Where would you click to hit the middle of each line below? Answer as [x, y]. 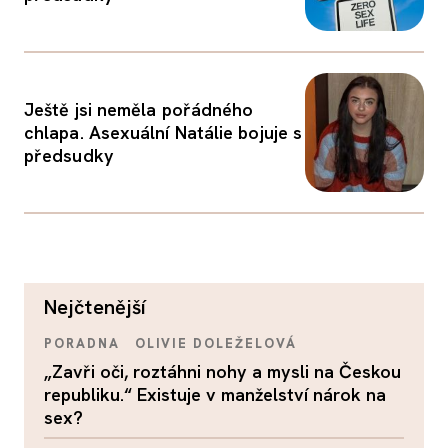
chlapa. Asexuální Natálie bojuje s [163, 132]
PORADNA [82, 343]
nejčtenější [102, 307]
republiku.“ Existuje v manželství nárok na [215, 394]
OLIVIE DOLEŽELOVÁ [215, 343]
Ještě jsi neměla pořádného [139, 109]
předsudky [69, 155]
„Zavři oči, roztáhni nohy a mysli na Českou [222, 371]
